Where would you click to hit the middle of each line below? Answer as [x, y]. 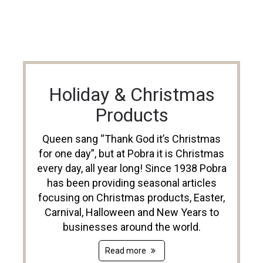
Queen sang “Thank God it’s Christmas [131, 139]
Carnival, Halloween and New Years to [131, 213]
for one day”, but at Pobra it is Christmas [131, 154]
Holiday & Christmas [131, 95]
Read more [126, 251]
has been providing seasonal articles [131, 183]
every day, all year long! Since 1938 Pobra [131, 168]
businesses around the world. [131, 227]
